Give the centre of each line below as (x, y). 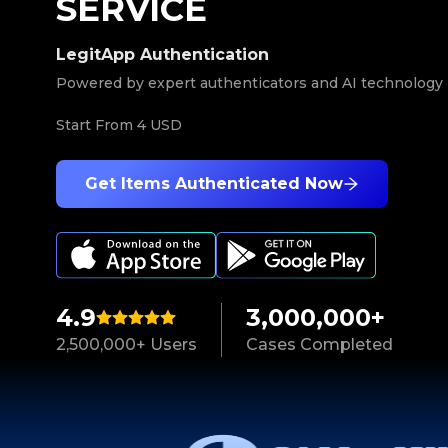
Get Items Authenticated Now (214, 183)
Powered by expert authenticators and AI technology (249, 83)
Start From (96, 125)
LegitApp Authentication (162, 54)
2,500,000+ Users (126, 345)
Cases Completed (319, 345)
